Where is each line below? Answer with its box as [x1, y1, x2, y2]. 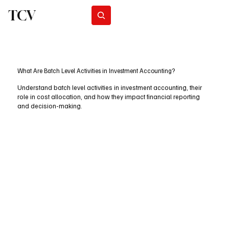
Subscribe [136, 11, 162, 19]
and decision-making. [17, 102, 82, 110]
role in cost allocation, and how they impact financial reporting [17, 93, 200, 101]
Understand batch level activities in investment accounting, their [17, 83, 202, 92]
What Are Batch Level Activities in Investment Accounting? [17, 66, 175, 75]
